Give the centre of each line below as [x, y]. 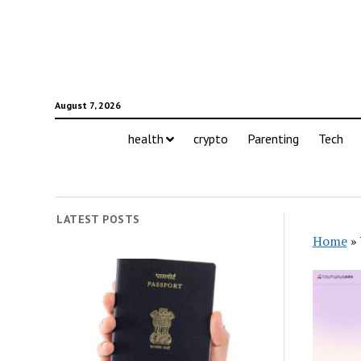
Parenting [273, 139]
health [145, 139]
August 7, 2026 [87, 105]
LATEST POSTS [98, 219]
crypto [210, 139]
